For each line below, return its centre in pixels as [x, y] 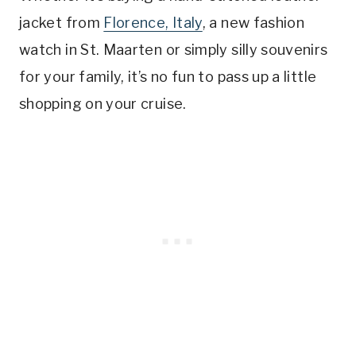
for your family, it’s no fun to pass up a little [168, 76]
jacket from [62, 22]
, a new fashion [253, 22]
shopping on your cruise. [103, 103]
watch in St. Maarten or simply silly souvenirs [174, 49]
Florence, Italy [153, 22]
